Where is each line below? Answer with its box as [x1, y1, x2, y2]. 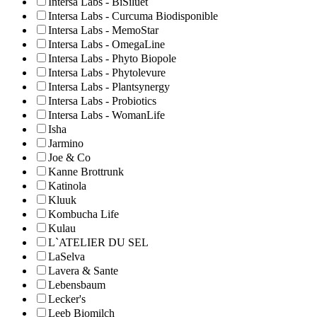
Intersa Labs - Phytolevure [48, 67, 166, 79]
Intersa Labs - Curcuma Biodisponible [48, 10, 218, 23]
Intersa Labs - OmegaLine [48, 38, 165, 51]
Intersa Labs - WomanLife [48, 109, 165, 122]
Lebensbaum [48, 279, 105, 292]
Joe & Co [48, 151, 91, 164]
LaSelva [48, 250, 85, 263]
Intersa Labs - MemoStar [48, 24, 158, 37]
